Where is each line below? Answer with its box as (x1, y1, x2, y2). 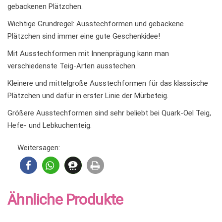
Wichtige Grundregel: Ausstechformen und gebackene (7, 19, 184, 29)
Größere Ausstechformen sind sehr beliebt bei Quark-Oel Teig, (7, 109, 211, 118)
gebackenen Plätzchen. (7, 2, 83, 11)
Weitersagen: (17, 143, 60, 153)
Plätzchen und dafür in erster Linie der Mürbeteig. (7, 91, 168, 101)
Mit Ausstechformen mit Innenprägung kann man (7, 49, 169, 58)
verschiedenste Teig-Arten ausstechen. (7, 61, 137, 71)
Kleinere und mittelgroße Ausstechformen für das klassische (7, 79, 208, 88)
